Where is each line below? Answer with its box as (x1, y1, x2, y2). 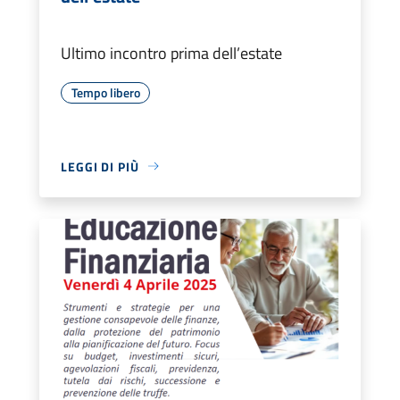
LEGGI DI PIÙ (61, 156, 139, 176)
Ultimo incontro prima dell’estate (61, 40, 282, 65)
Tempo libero (71, 82, 140, 102)
